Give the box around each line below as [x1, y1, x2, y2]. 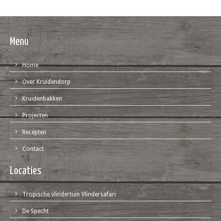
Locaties [10, 166, 42, 177]
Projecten [22, 112, 48, 119]
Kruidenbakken [22, 95, 63, 103]
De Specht [22, 208, 49, 215]
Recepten [22, 129, 47, 136]
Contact [22, 146, 44, 153]
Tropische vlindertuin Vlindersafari [22, 191, 116, 198]
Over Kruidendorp [22, 78, 71, 86]
